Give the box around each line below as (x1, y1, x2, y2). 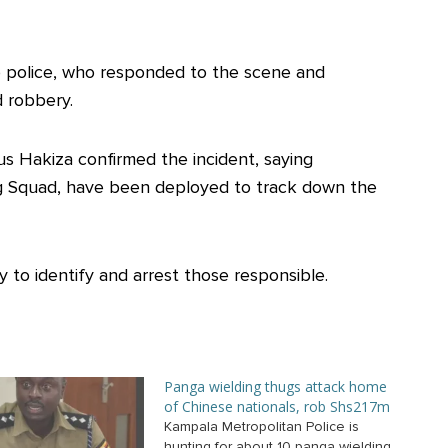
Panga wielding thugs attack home (164, 377, 387, 397)
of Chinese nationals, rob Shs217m (164, 397, 390, 417)
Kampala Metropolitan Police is (164, 418, 359, 436)
